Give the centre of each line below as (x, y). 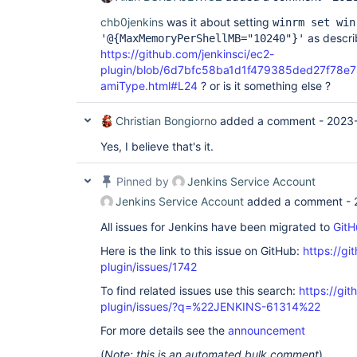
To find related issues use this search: (200, 290)
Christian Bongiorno (166, 120)
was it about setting (218, 22)
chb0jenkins (132, 22)
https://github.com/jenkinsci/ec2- (187, 53)
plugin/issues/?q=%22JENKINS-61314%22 (210, 306)
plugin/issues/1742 (149, 266)
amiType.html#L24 (149, 85)
